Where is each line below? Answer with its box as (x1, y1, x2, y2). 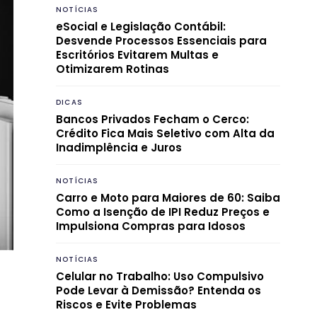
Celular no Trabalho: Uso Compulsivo (56, 268, 264, 284)
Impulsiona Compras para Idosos (56, 218, 246, 234)
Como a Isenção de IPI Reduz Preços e (56, 204, 270, 219)
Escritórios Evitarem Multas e (56, 47, 219, 62)
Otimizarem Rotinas (56, 61, 169, 76)
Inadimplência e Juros (56, 139, 182, 155)
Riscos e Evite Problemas (56, 296, 197, 312)
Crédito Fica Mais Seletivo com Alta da (56, 125, 275, 141)
